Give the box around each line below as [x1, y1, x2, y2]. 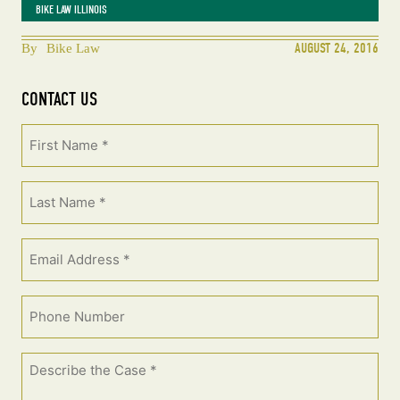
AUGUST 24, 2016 [295, 40, 379, 57]
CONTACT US [21, 88, 97, 111]
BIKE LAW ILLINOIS [36, 3, 107, 17]
